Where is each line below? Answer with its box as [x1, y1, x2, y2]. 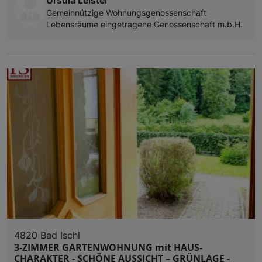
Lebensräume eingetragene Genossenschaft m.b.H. [46, 19, 243, 29]
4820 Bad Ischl [14, 229, 80, 241]
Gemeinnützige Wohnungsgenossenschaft [46, 8, 206, 18]
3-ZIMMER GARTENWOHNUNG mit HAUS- [14, 240, 202, 254]
